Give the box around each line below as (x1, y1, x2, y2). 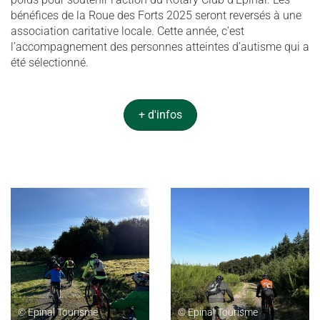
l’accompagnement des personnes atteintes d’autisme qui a (11, 40, 309, 54)
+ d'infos (138, 108, 182, 121)
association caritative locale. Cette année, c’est (11, 24, 244, 38)
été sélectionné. (11, 56, 89, 69)
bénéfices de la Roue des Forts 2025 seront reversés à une (11, 9, 301, 22)
